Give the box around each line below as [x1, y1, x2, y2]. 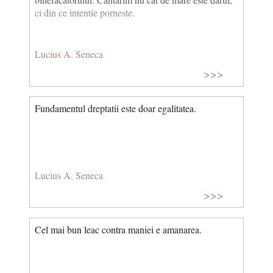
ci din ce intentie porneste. [35, 6, 135, 19]
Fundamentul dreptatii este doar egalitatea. [35, 102, 196, 115]
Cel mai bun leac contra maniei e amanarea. [35, 223, 202, 236]
